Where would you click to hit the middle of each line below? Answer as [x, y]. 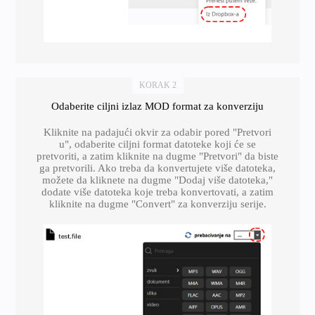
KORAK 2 [157, 85]
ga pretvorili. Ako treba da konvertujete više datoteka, [157, 168]
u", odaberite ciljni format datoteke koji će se [157, 144]
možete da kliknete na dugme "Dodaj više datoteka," [157, 180]
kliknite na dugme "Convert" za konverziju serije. [157, 204]
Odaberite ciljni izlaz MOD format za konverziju [157, 106]
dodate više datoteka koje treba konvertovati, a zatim [157, 192]
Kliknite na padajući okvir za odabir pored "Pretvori [157, 132]
